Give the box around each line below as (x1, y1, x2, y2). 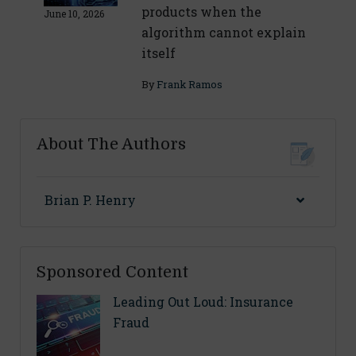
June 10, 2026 (44, 7, 104, 21)
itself (141, 44, 176, 62)
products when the (141, 3, 261, 21)
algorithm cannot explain (141, 24, 306, 41)
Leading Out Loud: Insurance (113, 293, 293, 311)
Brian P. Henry (44, 192, 136, 209)
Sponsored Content (37, 263, 188, 282)
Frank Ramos (156, 78, 222, 91)
